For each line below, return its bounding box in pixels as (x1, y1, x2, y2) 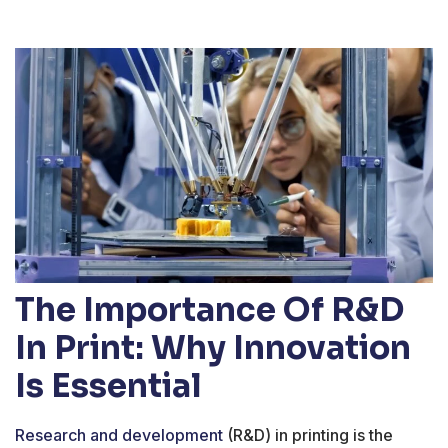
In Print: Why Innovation (15, 328, 411, 369)
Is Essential (15, 366, 202, 407)
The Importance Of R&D (15, 290, 404, 331)
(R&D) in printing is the (223, 425, 393, 446)
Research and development (15, 425, 223, 446)
